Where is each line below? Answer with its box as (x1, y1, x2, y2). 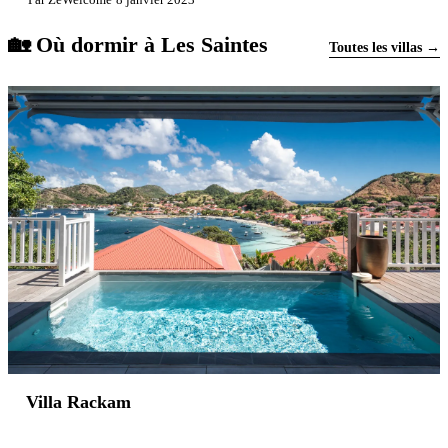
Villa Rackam (26, 392, 132, 413)
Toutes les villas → (329, 39, 440, 55)
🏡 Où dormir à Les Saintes (8, 31, 268, 57)
